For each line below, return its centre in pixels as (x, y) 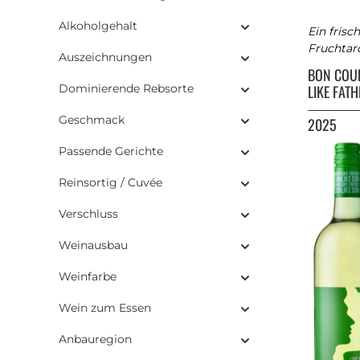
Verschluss (88, 214)
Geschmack (92, 120)
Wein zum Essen (105, 308)
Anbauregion (95, 340)
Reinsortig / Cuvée (110, 183)
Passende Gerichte (111, 151)
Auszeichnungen (105, 57)
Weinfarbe (88, 277)
